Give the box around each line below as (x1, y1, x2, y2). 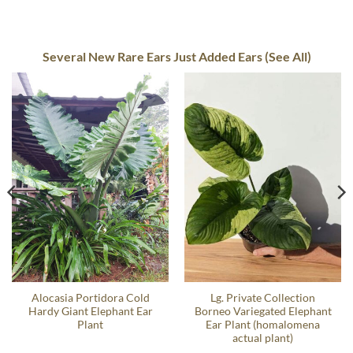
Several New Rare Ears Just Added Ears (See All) (42, 48, 311, 64)
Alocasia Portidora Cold (31, 292, 150, 305)
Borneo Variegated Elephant (194, 305, 332, 318)
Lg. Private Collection (210, 292, 315, 305)
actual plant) (232, 332, 293, 345)
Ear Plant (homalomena (206, 318, 320, 332)
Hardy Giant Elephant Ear (28, 305, 153, 318)
